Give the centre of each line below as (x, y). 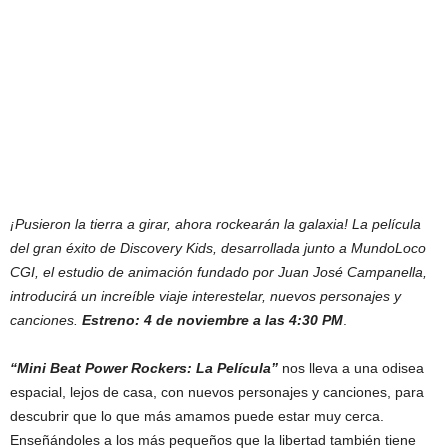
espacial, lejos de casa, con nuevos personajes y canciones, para (217, 391)
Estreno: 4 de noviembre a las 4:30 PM (212, 319)
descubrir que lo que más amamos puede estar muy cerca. (197, 415)
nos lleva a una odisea (353, 367)
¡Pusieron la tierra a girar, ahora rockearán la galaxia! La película (215, 223)
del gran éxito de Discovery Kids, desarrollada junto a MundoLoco (218, 247)
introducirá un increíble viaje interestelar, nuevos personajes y (205, 295)
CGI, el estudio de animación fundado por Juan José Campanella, (218, 271)
